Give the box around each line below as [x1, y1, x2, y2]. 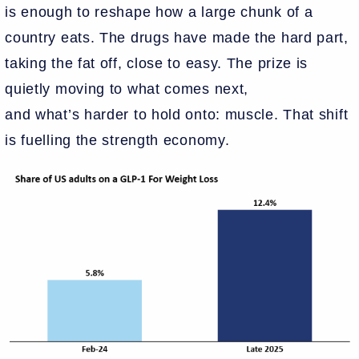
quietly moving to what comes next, [5, 80, 249, 97]
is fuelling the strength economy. [5, 131, 235, 148]
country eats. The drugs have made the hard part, [5, 29, 349, 46]
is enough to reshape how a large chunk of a [5, 3, 313, 20]
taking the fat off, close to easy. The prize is [5, 54, 309, 71]
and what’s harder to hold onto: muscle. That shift [5, 106, 349, 123]
